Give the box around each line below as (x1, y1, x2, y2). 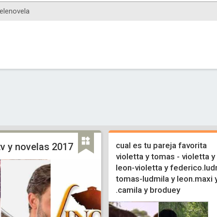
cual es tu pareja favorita (115, 140, 207, 150)
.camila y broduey (115, 185, 180, 195)
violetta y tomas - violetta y (115, 152, 215, 161)
